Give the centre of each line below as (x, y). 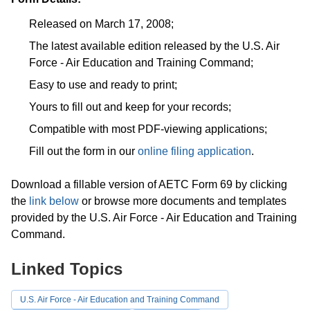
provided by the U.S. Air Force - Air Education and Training (154, 218)
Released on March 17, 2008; (101, 24)
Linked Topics (67, 269)
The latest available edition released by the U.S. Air (154, 46)
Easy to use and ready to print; (103, 85)
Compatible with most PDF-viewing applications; (148, 129)
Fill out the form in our (83, 152)
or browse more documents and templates (183, 201)
